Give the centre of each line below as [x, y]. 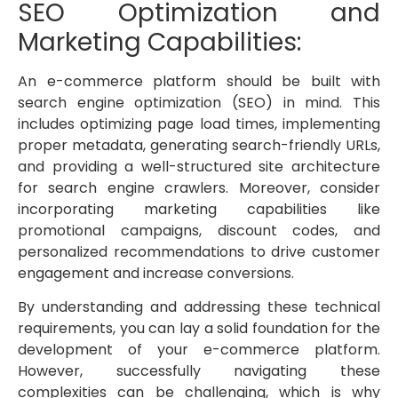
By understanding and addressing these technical [199, 307]
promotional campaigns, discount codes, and [199, 230]
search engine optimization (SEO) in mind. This [199, 102]
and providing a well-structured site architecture [199, 166]
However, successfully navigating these [199, 371]
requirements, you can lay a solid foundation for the [199, 329]
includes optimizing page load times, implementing [199, 123]
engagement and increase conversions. [156, 273]
